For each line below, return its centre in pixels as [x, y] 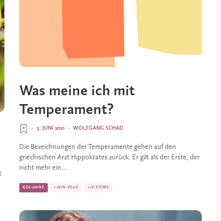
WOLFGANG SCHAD [98, 128]
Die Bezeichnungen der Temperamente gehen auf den [98, 147]
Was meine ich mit [77, 91]
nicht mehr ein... [43, 168]
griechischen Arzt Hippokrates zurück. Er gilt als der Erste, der [110, 157]
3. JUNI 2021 [51, 128]
